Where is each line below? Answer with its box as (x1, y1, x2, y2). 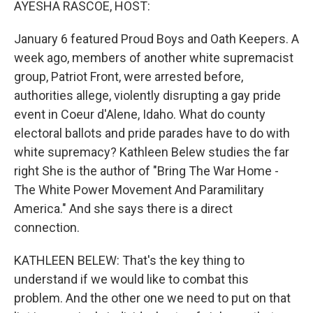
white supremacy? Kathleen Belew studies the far (14, 145, 289, 159)
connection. (14, 220, 80, 235)
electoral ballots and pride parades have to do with (14, 126, 290, 140)
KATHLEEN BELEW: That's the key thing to (14, 253, 245, 268)
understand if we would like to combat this (14, 272, 249, 286)
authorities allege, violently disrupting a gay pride (14, 88, 281, 103)
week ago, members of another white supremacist (14, 50, 293, 65)
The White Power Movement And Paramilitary (14, 182, 264, 197)
